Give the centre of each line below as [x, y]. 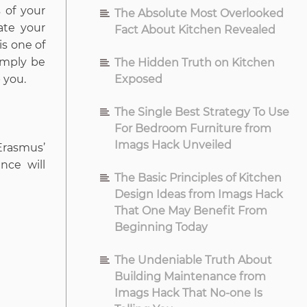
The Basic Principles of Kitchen [198, 178]
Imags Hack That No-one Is [188, 293]
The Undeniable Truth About [193, 260]
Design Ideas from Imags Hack [199, 195]
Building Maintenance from [190, 277]
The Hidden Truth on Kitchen [195, 63]
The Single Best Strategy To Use [202, 112]
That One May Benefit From [191, 211]
